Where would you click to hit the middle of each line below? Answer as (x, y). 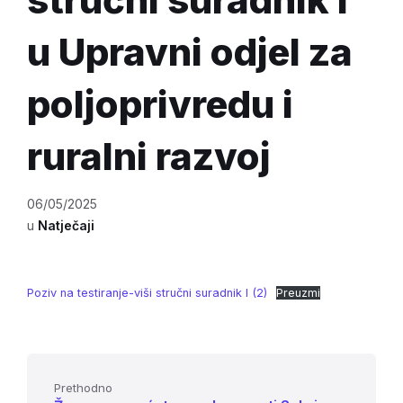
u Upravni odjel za (190, 52)
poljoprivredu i (160, 104)
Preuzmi (298, 293)
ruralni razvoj (149, 156)
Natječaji (66, 225)
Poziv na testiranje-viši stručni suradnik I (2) (147, 293)
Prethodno (83, 388)
